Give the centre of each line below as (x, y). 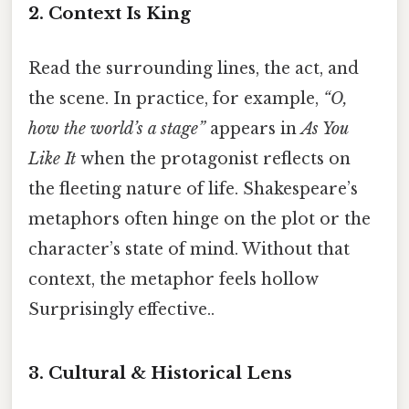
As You (325, 128)
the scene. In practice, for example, (176, 98)
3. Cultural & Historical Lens (160, 373)
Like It (52, 158)
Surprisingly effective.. (121, 309)
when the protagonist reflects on (213, 158)
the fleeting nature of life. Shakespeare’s (193, 189)
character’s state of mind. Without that (189, 249)
